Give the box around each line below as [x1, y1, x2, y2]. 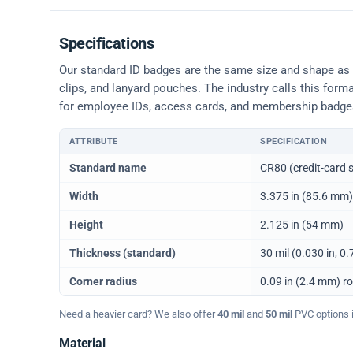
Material [59, 336, 106, 351]
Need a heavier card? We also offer [59, 307, 217, 320]
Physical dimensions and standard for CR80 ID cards [59, 154, 315, 168]
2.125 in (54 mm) [260, 218, 344, 232]
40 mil [217, 307, 244, 320]
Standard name [69, 162, 147, 175]
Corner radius [69, 275, 137, 288]
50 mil [266, 307, 292, 320]
